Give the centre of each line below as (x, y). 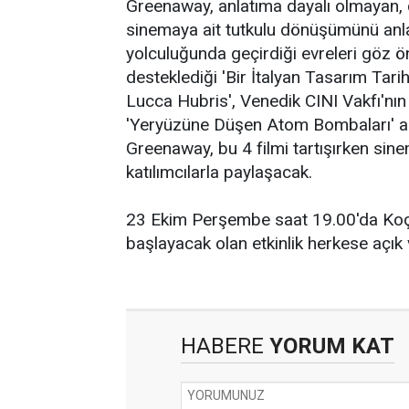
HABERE (222, 346)
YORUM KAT (329, 346)
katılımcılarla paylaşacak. (219, 172)
